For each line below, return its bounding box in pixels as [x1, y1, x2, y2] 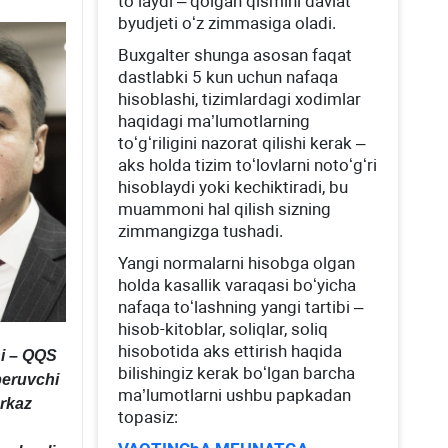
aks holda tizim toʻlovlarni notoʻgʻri [118, 155, 378, 175]
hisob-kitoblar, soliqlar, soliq [118, 319, 329, 339]
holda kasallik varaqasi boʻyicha [118, 275, 357, 295]
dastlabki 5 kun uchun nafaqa [118, 67, 339, 87]
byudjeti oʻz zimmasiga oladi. [118, 13, 337, 33]
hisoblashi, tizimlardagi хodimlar [118, 89, 362, 109]
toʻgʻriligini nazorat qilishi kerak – [118, 133, 366, 153]
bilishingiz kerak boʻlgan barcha [118, 363, 356, 383]
